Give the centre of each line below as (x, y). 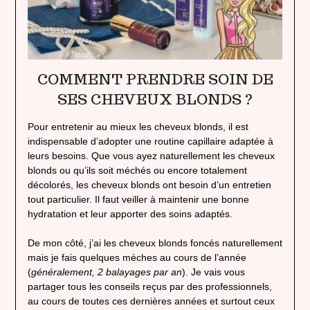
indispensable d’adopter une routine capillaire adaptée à (150, 142)
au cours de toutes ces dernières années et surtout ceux (151, 301)
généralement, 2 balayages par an (106, 272)
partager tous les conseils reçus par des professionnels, (149, 287)
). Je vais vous (213, 272)
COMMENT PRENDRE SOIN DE (155, 80)
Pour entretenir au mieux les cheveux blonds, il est (138, 127)
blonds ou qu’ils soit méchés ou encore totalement (137, 171)
